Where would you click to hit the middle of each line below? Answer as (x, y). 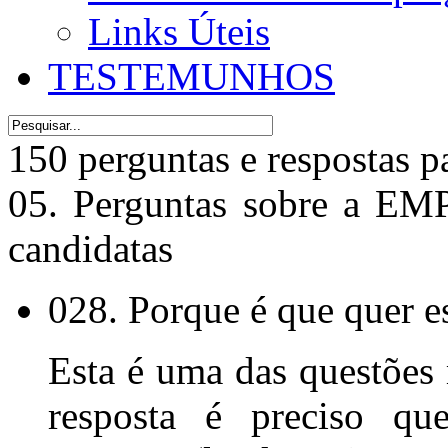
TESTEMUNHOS (191, 76)
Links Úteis (179, 31)
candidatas (90, 248)
